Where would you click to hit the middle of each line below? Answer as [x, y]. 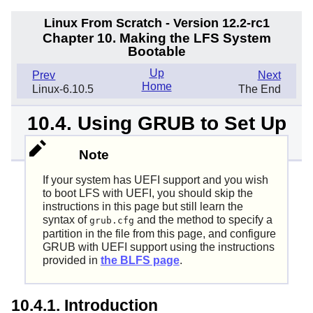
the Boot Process [156, 142]
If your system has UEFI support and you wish [155, 180]
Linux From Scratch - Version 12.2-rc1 [156, 23]
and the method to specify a [203, 220]
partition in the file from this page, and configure [159, 234]
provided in [71, 261]
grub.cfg [111, 221]
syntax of [66, 220]
